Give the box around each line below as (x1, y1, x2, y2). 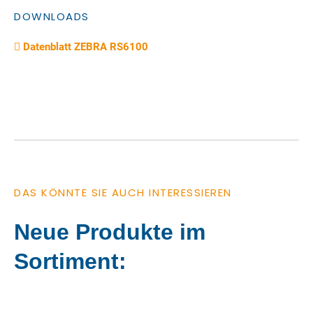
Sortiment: (14, 249, 126, 274)
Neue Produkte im (14, 219, 205, 245)
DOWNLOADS (14, 8, 89, 24)
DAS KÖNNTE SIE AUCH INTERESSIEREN (14, 185, 232, 200)
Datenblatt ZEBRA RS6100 (20, 40, 148, 53)
